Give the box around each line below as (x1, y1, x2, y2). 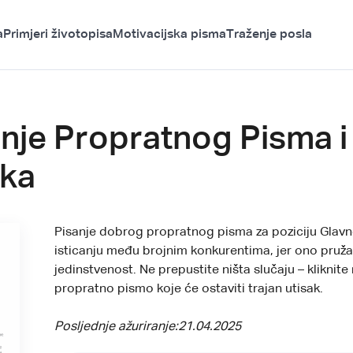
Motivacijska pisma (113, 28, 226, 41)
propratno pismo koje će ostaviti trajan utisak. (54, 282, 324, 295)
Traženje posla (226, 28, 312, 41)
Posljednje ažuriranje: (54, 320, 179, 333)
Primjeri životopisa (3, 28, 113, 41)
